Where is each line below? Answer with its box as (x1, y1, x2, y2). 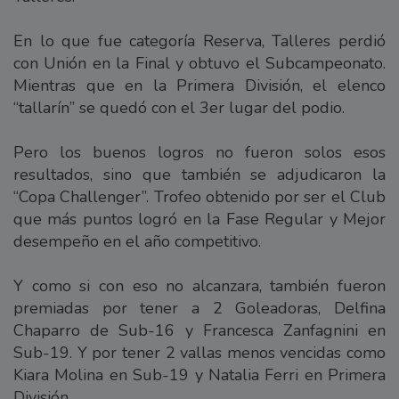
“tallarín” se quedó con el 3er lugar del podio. (13, 96, 345, 118)
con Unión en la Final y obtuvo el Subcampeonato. (13, 52, 386, 74)
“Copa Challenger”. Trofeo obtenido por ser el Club (13, 185, 386, 208)
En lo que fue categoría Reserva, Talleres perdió (13, 29, 386, 52)
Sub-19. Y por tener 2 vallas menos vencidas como (13, 341, 386, 363)
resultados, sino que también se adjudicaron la (13, 163, 386, 185)
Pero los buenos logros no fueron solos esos (13, 141, 386, 163)
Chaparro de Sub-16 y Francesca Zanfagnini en (13, 319, 386, 341)
